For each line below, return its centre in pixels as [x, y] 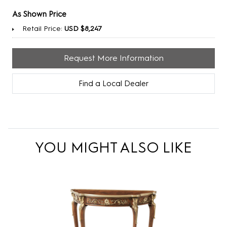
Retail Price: [43, 29]
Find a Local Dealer [113, 84]
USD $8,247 [83, 29]
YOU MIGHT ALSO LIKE [113, 147]
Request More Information [113, 58]
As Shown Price [39, 14]
